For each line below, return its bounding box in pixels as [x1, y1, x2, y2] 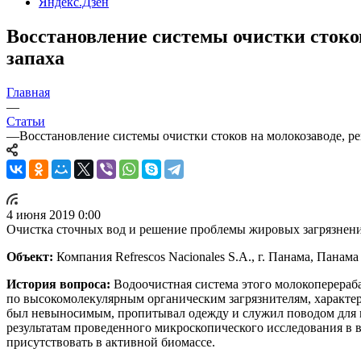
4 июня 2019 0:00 [6, 207, 101, 222]
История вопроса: [6, 276, 110, 291]
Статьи [6, 114, 45, 128]
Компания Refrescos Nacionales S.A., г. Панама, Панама [53, 249, 359, 263]
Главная [6, 85, 50, 99]
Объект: [6, 249, 53, 263]
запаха [6, 47, 64, 68]
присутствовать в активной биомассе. [6, 334, 215, 349]
